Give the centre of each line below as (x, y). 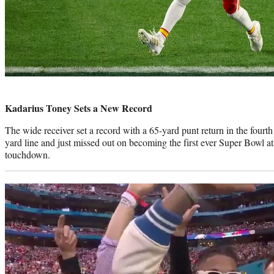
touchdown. (29, 155)
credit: (16, 98)
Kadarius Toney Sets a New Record (79, 108)
